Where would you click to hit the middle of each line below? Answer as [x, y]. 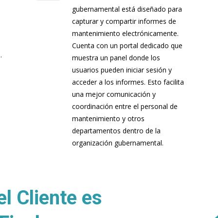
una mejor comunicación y [114, 94]
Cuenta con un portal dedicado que [127, 46]
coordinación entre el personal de [125, 107]
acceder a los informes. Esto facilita [128, 82]
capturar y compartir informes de [124, 21]
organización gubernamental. [118, 143]
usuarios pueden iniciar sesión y [122, 70]
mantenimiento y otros [108, 119]
